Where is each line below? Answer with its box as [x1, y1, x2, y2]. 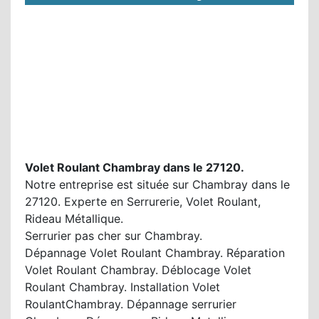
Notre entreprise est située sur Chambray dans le [25, 177, 290, 192]
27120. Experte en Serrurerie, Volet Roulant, [25, 194, 261, 209]
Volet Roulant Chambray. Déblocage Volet [25, 263, 251, 277]
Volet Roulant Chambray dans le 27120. [25, 160, 244, 174]
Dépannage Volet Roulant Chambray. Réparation [25, 246, 285, 260]
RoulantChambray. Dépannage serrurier [25, 297, 236, 311]
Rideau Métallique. [25, 211, 123, 226]
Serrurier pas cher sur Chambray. [25, 229, 202, 243]
